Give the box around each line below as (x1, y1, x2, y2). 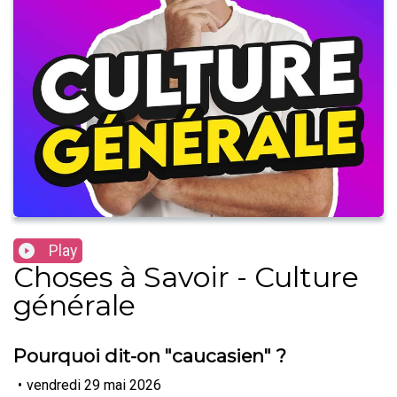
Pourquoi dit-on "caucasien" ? (13, 345, 286, 368)
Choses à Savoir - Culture (13, 260, 359, 295)
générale (13, 288, 136, 323)
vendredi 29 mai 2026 (27, 376, 161, 393)
